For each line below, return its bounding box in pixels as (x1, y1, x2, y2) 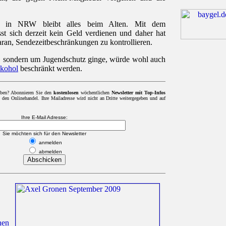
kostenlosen (53, 90, 79, 96)
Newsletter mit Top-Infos (111, 90, 165, 96)
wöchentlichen (79, 90, 111, 96)
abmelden (37, 149, 62, 155)
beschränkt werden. (18, 64, 82, 73)
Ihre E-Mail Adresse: (21, 115, 68, 121)
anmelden (37, 140, 62, 146)
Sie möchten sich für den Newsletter (3, 131, 86, 137)
